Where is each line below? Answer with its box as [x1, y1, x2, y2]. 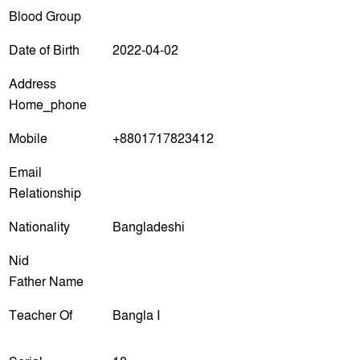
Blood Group [9, 7, 81, 26]
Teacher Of [9, 306, 72, 325]
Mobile [9, 129, 47, 148]
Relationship [9, 184, 81, 202]
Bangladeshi [112, 218, 185, 236]
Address [9, 75, 56, 93]
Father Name [9, 272, 84, 291]
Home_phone [9, 96, 87, 114]
